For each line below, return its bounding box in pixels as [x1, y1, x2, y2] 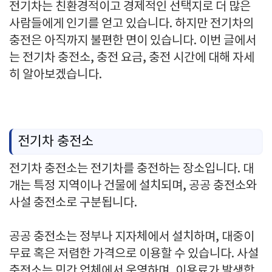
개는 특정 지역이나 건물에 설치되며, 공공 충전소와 [9, 179, 257, 193]
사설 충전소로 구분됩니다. [9, 196, 137, 210]
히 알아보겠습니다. [9, 68, 102, 82]
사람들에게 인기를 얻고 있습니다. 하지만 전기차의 [9, 17, 254, 31]
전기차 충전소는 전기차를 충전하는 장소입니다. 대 [9, 162, 254, 176]
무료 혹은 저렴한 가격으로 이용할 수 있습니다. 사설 [9, 247, 259, 261]
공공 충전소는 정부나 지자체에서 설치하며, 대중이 [9, 230, 254, 244]
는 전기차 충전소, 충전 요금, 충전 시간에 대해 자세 [9, 51, 254, 65]
